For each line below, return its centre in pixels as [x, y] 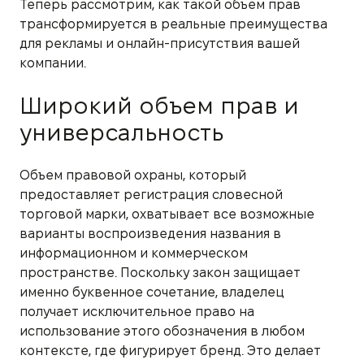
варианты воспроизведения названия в [150, 233]
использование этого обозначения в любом [162, 331]
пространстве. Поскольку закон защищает [160, 272]
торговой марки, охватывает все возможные [167, 214]
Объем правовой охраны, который [133, 175]
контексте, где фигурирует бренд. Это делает [170, 350]
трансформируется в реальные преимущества [173, 24]
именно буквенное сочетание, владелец [152, 292]
